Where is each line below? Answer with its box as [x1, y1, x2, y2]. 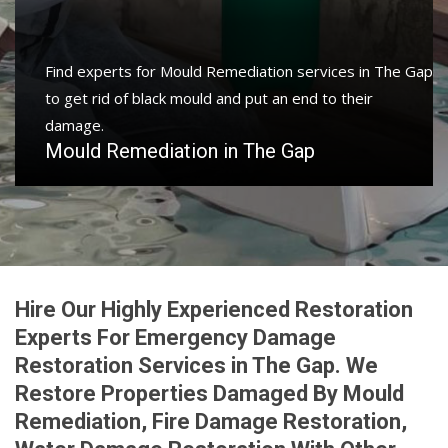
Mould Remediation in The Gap [45, 139, 315, 164]
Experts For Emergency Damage [15, 325, 336, 351]
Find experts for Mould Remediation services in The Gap [45, 61, 433, 82]
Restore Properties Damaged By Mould [15, 381, 404, 407]
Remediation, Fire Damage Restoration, [15, 409, 407, 435]
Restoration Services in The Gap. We [15, 353, 378, 379]
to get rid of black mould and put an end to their [45, 88, 373, 109]
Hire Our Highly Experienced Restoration [15, 297, 413, 323]
